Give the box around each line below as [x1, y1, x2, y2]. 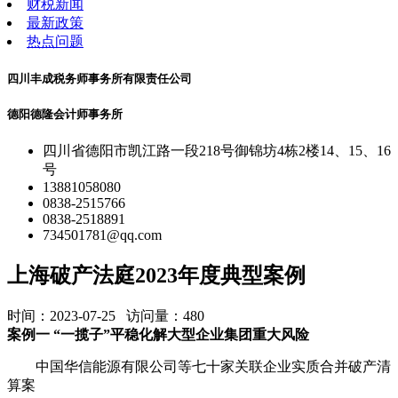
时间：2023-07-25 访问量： [7, 308, 183, 324]
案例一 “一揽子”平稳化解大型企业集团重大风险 [7, 327, 309, 343]
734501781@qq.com [43, 227, 162, 243]
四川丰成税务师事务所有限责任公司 [7, 72, 192, 86]
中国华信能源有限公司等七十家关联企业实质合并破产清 [7, 359, 391, 375]
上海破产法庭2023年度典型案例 [7, 264, 306, 288]
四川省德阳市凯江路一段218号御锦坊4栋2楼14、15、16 [43, 143, 391, 159]
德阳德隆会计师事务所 [7, 107, 123, 122]
